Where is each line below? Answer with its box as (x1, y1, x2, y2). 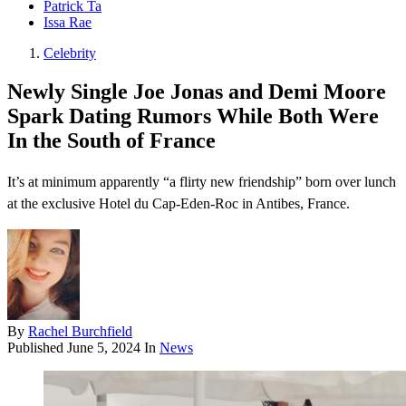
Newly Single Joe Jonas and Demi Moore (7, 80, 386, 104)
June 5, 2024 (67, 340, 140, 356)
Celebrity (43, 45, 96, 62)
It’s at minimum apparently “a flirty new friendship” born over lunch (7, 174, 396, 190)
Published (7, 340, 67, 356)
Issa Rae (43, 14, 92, 31)
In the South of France (7, 129, 216, 153)
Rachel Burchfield (28, 324, 132, 340)
